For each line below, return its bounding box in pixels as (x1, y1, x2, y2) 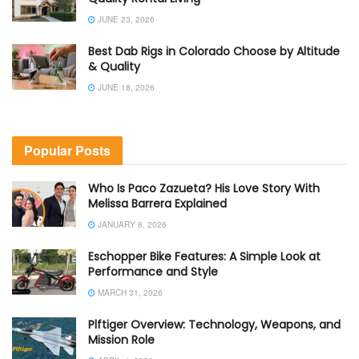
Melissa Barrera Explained (88, 195, 227, 212)
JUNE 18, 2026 (95, 81, 155, 93)
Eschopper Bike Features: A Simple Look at (88, 248, 321, 264)
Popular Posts (24, 140, 111, 159)
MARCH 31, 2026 (95, 286, 163, 298)
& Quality (88, 58, 140, 75)
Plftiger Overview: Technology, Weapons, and (88, 316, 341, 333)
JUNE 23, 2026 (95, 13, 155, 25)
